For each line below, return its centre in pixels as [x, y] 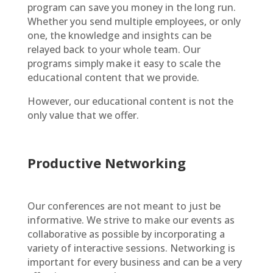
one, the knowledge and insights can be [119, 35]
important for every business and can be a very [134, 262]
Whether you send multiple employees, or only [134, 21]
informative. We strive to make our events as [131, 220]
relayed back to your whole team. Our [114, 49]
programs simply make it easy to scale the [124, 63]
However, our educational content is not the [130, 101]
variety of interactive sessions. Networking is [131, 248]
